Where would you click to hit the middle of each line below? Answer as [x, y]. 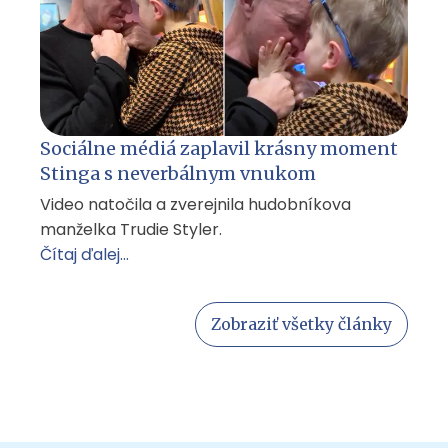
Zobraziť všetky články [301, 324]
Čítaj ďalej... [84, 255]
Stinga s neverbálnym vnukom [178, 174]
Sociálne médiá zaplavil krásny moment [219, 149]
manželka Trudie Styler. [131, 230]
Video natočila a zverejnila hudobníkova [195, 205]
